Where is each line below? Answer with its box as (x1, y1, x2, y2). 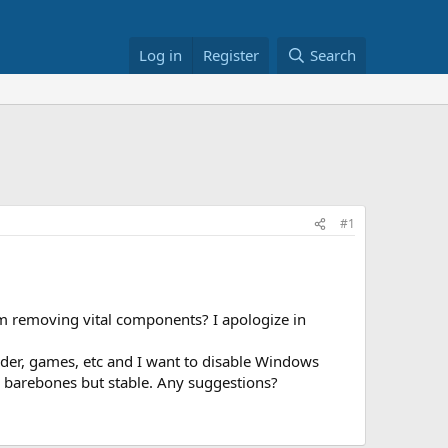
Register (203, 45, 260, 65)
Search (310, 45, 356, 65)
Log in (139, 45, 183, 65)
